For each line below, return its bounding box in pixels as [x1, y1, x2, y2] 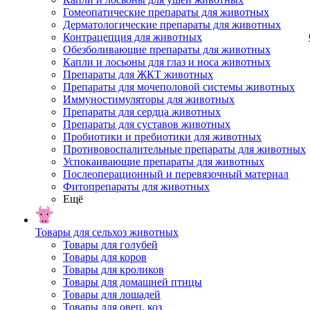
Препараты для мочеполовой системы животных [63, 81, 295, 93]
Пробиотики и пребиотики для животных [63, 131, 262, 143]
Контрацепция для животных [63, 31, 202, 43]
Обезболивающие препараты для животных [63, 44, 271, 55]
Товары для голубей [63, 239, 158, 250]
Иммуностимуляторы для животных [63, 93, 235, 105]
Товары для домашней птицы [63, 276, 202, 288]
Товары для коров [63, 251, 147, 263]
